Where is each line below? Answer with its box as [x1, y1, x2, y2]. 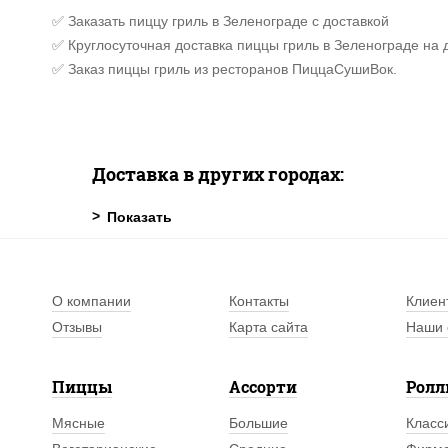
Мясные [52, 415, 105, 431]
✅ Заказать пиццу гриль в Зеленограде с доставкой [52, 13, 389, 29]
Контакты [229, 293, 290, 309]
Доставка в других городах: [92, 162, 344, 186]
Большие [229, 415, 289, 431]
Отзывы [52, 319, 102, 335]
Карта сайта [229, 319, 309, 335]
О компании [52, 293, 131, 309]
